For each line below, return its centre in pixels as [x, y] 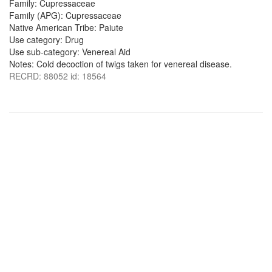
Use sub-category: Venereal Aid [70, 52]
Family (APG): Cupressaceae [65, 15]
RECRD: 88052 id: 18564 [58, 76]
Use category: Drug [46, 39]
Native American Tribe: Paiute [66, 27]
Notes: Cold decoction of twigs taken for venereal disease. [121, 64]
